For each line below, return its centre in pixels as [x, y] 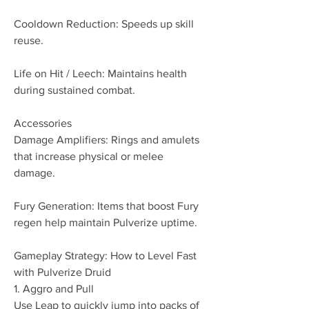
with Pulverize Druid [62, 272]
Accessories [43, 123]
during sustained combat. [74, 90]
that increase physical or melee [89, 156]
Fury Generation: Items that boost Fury [106, 206]
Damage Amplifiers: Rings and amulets [107, 140]
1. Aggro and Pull [54, 289]
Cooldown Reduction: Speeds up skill [104, 24]
